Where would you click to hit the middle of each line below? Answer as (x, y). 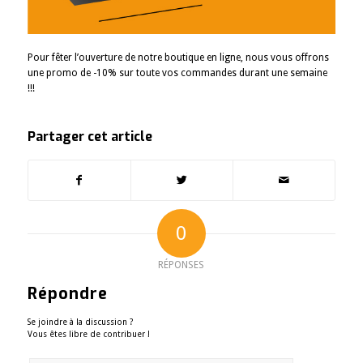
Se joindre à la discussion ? (80, 322)
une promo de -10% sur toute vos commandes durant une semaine (177, 73)
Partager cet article (90, 136)
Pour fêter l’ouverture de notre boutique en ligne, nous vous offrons (178, 58)
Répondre (67, 293)
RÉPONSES (181, 265)
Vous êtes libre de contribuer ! (88, 334)
